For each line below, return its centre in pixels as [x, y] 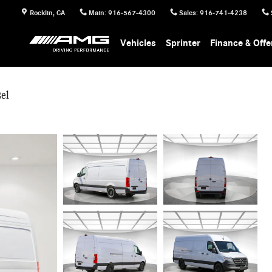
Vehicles [138, 43]
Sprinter [183, 43]
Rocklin [42, 12]
